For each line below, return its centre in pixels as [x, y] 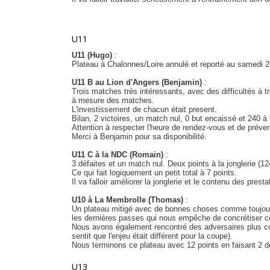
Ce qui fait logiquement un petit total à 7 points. [154, 173]
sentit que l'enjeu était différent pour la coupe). [152, 236]
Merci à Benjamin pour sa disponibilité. [139, 137]
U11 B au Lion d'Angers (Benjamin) [137, 83]
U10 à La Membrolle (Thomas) [127, 200]
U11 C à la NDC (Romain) [118, 155]
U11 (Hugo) [92, 55]
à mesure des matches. [114, 101]
